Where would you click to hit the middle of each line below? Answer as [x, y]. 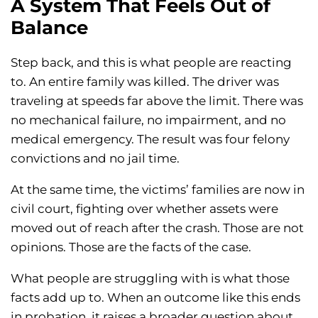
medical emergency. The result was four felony [150, 139]
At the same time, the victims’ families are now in [158, 190]
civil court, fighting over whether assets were [144, 209]
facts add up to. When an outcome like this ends [155, 298]
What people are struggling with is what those [150, 279]
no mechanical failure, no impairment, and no [148, 120]
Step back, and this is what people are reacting [151, 63]
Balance [49, 28]
